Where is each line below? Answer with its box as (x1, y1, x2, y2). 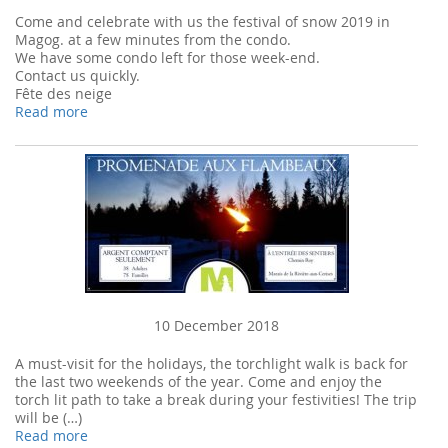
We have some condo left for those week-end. (15, 48, 320, 67)
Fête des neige (15, 84, 112, 103)
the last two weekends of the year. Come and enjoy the (15, 372, 382, 391)
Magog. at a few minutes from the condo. (15, 30, 291, 49)
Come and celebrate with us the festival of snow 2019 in (15, 12, 390, 31)
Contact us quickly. (15, 66, 140, 85)
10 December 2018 (154, 316, 279, 335)
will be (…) (15, 408, 82, 427)
